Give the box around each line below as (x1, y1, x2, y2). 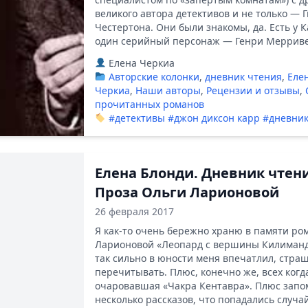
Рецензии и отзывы (206, 84, 300, 97)
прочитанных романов (95, 98, 204, 111)
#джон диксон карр (167, 111, 260, 124)
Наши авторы (135, 84, 201, 97)
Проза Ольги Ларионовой (95, 183, 279, 201)
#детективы (108, 111, 165, 124)
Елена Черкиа (105, 56, 175, 69)
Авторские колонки (108, 70, 199, 83)
